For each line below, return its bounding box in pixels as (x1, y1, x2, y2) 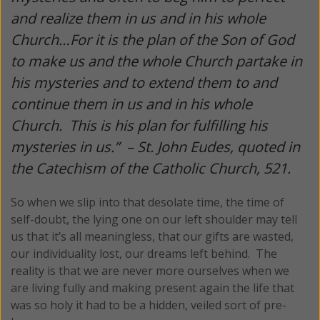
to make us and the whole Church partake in (11, 51, 302, 71)
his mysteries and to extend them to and (11, 73, 277, 93)
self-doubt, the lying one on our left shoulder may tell (11, 211, 297, 228)
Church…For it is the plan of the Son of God (11, 30, 294, 50)
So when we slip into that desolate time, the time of (11, 194, 284, 211)
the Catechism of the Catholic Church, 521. (11, 159, 291, 179)
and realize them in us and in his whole (11, 9, 266, 29)
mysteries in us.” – (11, 137, 137, 157)
